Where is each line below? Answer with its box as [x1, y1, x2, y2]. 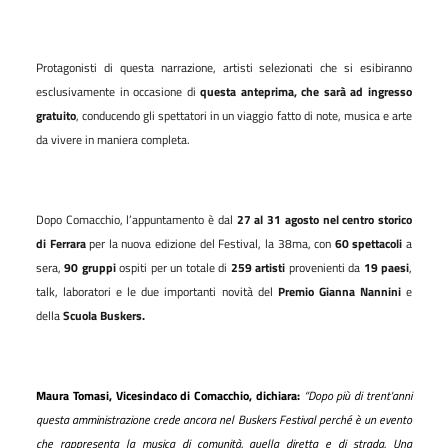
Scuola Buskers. [60, 305, 145, 325]
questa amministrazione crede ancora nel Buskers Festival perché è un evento [36, 409, 412, 429]
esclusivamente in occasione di [36, 81, 201, 101]
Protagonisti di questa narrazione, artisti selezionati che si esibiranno [36, 57, 412, 77]
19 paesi [363, 257, 410, 277]
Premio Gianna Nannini [272, 281, 407, 301]
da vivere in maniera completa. [36, 129, 190, 149]
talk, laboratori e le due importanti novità [36, 281, 253, 301]
